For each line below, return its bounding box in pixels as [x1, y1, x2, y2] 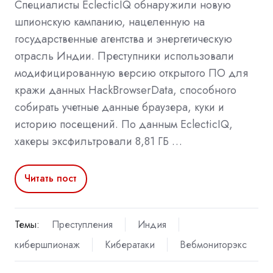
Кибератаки [104, 237, 155, 252]
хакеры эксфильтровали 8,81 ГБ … [15, 133, 182, 149]
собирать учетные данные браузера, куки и [15, 99, 224, 115]
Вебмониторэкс [179, 237, 247, 252]
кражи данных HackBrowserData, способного [15, 82, 236, 98]
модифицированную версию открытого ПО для [15, 65, 248, 81]
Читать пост [24, 171, 77, 186]
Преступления [51, 217, 113, 232]
